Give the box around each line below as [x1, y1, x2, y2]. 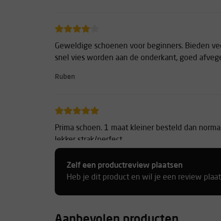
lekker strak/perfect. [55, 136, 124, 144]
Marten [55, 155, 77, 162]
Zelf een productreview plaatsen [67, 162, 183, 170]
